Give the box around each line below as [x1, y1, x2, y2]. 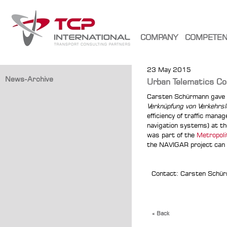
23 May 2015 [147, 65, 191, 73]
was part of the [147, 131, 197, 139]
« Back [152, 210, 169, 217]
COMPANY [140, 32, 178, 42]
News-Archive [5, 74, 53, 83]
